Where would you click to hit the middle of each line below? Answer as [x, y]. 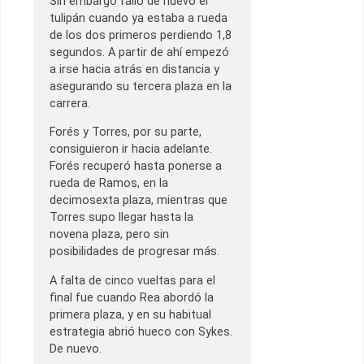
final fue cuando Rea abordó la [132, 297]
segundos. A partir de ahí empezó [139, 52]
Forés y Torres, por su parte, [126, 132]
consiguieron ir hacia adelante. [131, 149]
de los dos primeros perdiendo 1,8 [141, 35]
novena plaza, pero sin [109, 235]
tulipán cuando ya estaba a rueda [139, 18]
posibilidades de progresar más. [134, 252]
